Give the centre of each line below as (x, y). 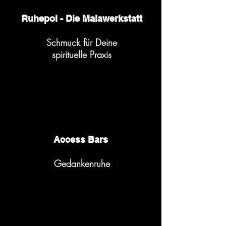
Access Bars (82, 140)
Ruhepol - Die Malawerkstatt (82, 19)
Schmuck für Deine (82, 43)
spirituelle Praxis (82, 55)
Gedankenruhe (82, 164)
